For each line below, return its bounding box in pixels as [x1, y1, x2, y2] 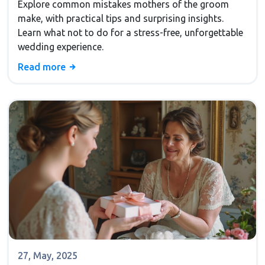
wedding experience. [18, 41, 104, 53]
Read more [18, 62, 68, 73]
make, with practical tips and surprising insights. [18, 13, 224, 24]
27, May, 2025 [18, 250, 77, 261]
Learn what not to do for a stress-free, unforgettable [18, 27, 243, 38]
